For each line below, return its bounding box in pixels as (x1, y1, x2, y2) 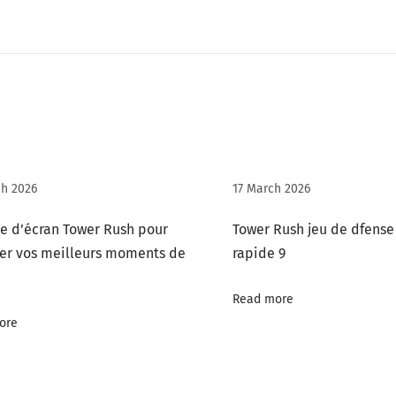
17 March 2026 (232, 181, 310, 196)
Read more (232, 292, 293, 307)
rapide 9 (232, 245, 286, 262)
